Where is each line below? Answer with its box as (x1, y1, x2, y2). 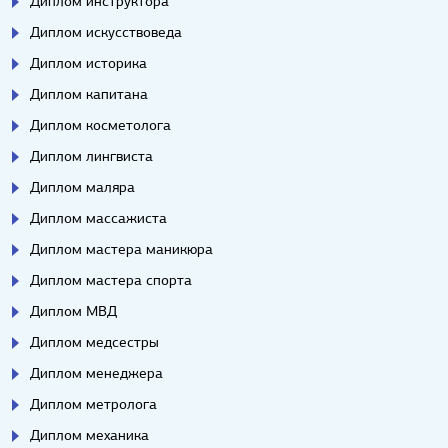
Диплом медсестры (30, 333, 159, 352)
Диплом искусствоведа (30, 23, 182, 42)
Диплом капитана (30, 85, 148, 104)
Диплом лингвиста (30, 147, 153, 166)
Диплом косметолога (30, 116, 171, 135)
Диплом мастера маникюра (30, 240, 213, 259)
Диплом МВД (30, 302, 117, 321)
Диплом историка (30, 54, 147, 73)
